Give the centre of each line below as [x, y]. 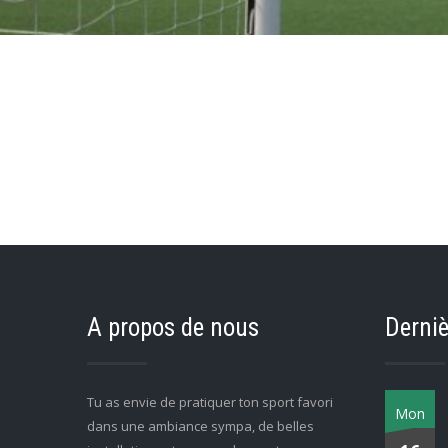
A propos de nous [173, 327]
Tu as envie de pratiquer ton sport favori [210, 401]
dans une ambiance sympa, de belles [200, 425]
